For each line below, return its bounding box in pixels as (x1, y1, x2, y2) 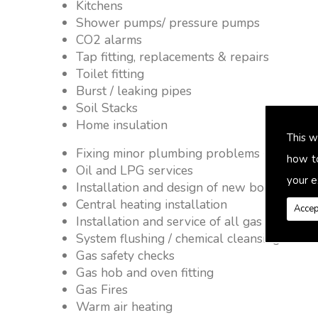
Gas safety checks (76, 246, 175, 264)
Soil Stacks (76, 99, 138, 116)
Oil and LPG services (76, 161, 194, 179)
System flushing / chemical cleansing (76, 229, 280, 247)
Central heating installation (76, 195, 228, 213)
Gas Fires (76, 280, 128, 298)
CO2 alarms (76, 31, 143, 48)
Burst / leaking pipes (76, 82, 192, 99)
